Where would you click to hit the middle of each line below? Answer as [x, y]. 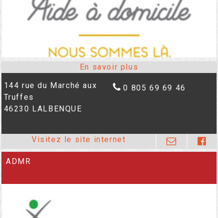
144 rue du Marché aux [50, 86]
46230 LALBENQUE [43, 109]
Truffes [19, 97]
